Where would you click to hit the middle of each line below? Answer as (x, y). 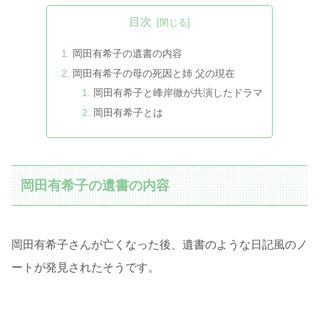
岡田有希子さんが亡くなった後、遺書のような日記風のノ (159, 244)
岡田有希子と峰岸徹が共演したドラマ (178, 93)
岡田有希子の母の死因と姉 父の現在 (153, 73)
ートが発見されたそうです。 (85, 267)
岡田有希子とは (128, 113)
